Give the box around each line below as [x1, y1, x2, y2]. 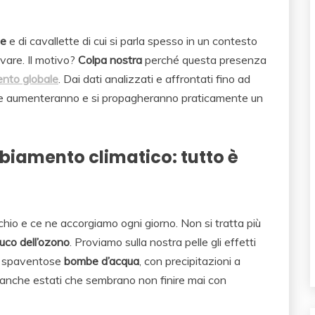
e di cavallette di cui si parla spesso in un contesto [6, 34, 257, 49]
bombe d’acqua [64, 254, 139, 269]
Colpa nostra [78, 53, 142, 67]
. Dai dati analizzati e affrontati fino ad [58, 72, 250, 86]
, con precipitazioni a [139, 254, 240, 269]
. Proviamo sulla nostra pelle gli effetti [70, 235, 256, 250]
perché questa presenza [142, 53, 266, 67]
